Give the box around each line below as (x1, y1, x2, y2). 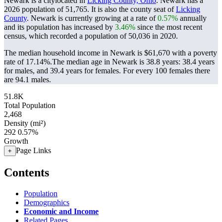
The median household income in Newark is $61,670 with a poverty (4, 49, 217, 57)
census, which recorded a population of (4, 32, 128, 40)
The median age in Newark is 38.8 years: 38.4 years (52, 57, 215, 66)
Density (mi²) (4, 119, 46, 127)
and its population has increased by (4, 23, 115, 31)
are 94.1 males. (4, 75, 51, 84)
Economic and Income (24, 207, 99, 216)
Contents (4, 166, 49, 179)
